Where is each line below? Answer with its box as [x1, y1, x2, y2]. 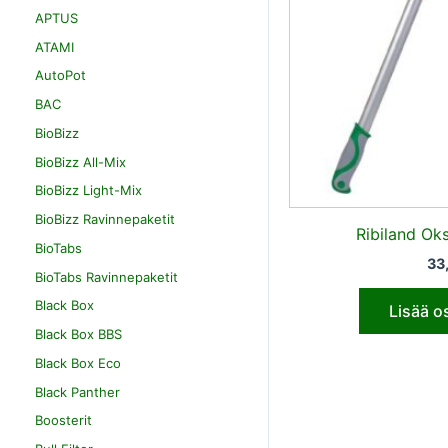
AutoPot [35, 67, 86, 84]
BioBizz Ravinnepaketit [35, 211, 175, 227]
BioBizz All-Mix [35, 153, 126, 170]
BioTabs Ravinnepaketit [35, 268, 178, 285]
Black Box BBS [35, 326, 122, 342]
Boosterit [35, 412, 92, 429]
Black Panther [35, 383, 120, 400]
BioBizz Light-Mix [35, 182, 142, 199]
